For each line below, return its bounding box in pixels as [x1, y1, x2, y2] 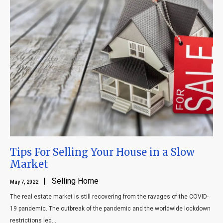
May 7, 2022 [10, 179, 39, 185]
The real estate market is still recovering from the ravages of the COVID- [10, 193, 209, 200]
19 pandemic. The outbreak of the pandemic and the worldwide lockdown [10, 205, 211, 212]
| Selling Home [39, 176, 99, 186]
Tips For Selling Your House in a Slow [10, 145, 195, 158]
